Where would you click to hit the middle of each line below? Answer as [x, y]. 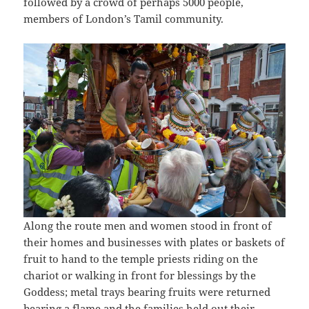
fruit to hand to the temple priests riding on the [141, 259]
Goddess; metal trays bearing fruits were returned [147, 292]
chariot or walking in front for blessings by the [140, 276]
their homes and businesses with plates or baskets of [154, 242]
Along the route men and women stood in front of [148, 226]
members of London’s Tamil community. [124, 19]
